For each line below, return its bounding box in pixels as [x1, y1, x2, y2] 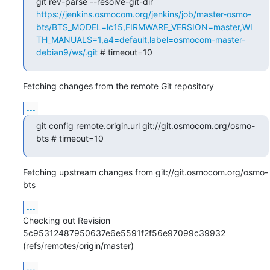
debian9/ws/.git [36, 46, 98, 57]
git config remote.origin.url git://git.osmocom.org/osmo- [36, 120, 255, 131]
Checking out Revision [22, 215, 110, 225]
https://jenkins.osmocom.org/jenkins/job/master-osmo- [36, 8, 251, 19]
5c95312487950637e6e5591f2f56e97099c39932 [22, 227, 225, 238]
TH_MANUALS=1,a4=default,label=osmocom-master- [36, 34, 245, 45]
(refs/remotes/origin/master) [22, 240, 134, 251]
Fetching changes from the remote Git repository [22, 80, 214, 91]
